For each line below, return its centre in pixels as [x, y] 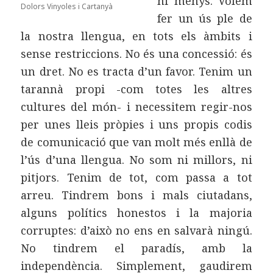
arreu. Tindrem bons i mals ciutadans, [136, 195]
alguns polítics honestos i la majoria [136, 213]
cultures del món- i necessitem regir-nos [136, 107]
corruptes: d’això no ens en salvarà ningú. [136, 231]
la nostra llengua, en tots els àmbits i [136, 36]
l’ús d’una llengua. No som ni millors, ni [136, 160]
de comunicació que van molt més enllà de [136, 142]
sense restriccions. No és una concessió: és [136, 54]
